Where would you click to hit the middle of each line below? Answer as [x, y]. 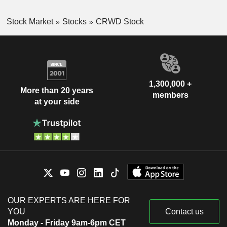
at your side [57, 101]
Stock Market [30, 21]
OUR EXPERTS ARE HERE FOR [69, 201]
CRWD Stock [120, 21]
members [170, 95]
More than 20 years [57, 90]
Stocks [74, 21]
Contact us [184, 212]
